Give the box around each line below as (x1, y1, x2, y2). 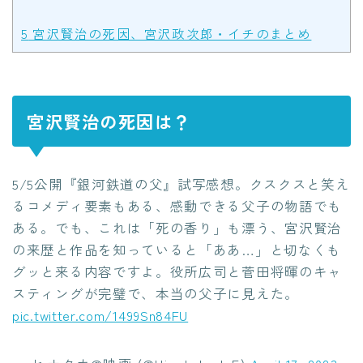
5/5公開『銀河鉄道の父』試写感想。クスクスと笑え (12, 173, 350, 194)
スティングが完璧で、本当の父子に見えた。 (12, 283, 300, 303)
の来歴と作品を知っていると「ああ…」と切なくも (12, 239, 342, 259)
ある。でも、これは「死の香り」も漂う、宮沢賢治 (12, 217, 343, 237)
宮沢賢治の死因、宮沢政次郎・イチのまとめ (28, 23, 312, 43)
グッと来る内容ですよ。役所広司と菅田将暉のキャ (12, 261, 343, 281)
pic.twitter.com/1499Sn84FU (12, 305, 189, 325)
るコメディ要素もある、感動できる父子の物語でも (12, 195, 343, 216)
